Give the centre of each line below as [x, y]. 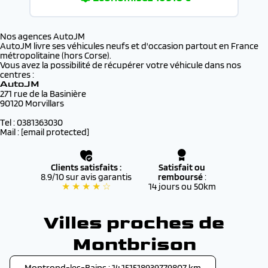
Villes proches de [134, 223]
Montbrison [134, 244]
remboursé [181, 177]
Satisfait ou [182, 167]
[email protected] [55, 132]
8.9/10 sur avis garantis [86, 177]
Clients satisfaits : [86, 167]
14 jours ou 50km [182, 186]
